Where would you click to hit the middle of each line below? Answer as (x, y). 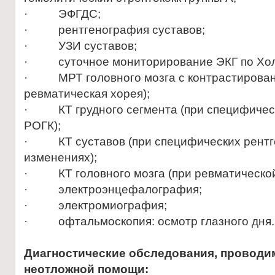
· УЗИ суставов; (80, 46)
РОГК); (42, 126)
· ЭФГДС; (62, 14)
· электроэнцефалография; (113, 189)
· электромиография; (95, 205)
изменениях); (60, 157)
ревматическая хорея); (87, 94)
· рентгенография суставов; (114, 30)
